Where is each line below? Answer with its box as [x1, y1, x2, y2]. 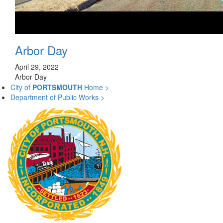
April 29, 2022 [15, 62, 59, 72]
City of [10, 82, 32, 92]
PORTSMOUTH [32, 82, 82, 92]
